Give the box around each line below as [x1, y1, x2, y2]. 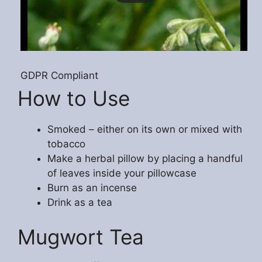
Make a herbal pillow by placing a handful [47, 152, 243, 164]
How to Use [18, 85, 130, 111]
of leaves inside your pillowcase [47, 167, 196, 179]
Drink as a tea [47, 196, 112, 208]
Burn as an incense [47, 181, 137, 194]
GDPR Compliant [20, 69, 98, 81]
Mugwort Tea [18, 225, 144, 250]
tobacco [47, 137, 85, 150]
